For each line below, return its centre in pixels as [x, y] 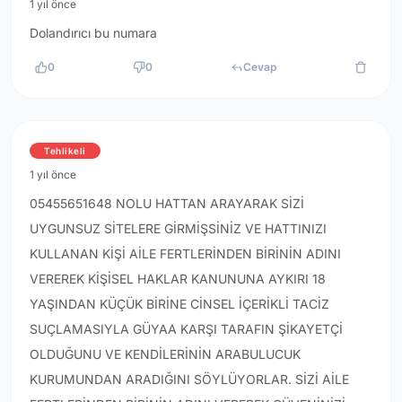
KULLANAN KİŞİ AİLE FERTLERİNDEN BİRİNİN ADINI [185, 254]
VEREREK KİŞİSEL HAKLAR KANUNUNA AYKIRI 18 [178, 279]
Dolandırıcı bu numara [93, 33]
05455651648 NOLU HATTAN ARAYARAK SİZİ [167, 204]
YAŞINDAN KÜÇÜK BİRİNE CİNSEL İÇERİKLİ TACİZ [179, 304]
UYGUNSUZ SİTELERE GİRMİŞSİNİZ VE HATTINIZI [178, 229]
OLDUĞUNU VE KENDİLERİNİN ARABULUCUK [165, 354]
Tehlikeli [65, 151]
